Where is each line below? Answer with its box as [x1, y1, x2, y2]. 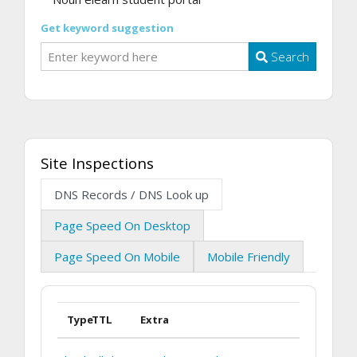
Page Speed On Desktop [54, 218, 190, 234]
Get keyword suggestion [41, 20, 174, 35]
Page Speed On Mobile [54, 249, 180, 265]
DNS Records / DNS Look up [54, 186, 209, 203]
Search [268, 48, 309, 65]
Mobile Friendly [207, 249, 290, 265]
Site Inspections [41, 153, 154, 174]
